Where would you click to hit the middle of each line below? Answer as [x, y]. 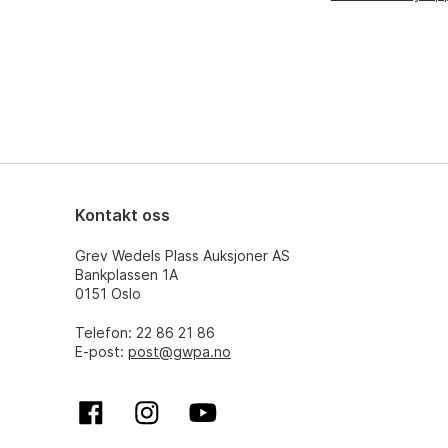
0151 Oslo [107, 293]
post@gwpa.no [179, 351]
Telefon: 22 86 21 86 [144, 332]
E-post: [101, 351]
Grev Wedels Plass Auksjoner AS [182, 255]
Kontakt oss [122, 215]
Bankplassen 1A [126, 274]
